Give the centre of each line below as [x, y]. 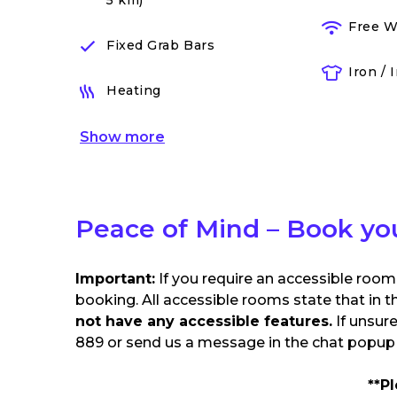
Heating [134, 90]
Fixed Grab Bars [161, 45]
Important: [115, 279]
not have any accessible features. [204, 321]
